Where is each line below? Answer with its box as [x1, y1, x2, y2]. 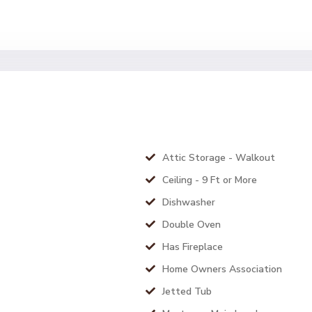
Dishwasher [162, 196, 215, 209]
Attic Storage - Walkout [162, 151, 275, 164]
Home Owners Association [162, 263, 282, 276]
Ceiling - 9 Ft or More [162, 173, 257, 187]
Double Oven [162, 218, 221, 231]
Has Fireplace [162, 240, 223, 253]
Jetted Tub [162, 285, 212, 298]
